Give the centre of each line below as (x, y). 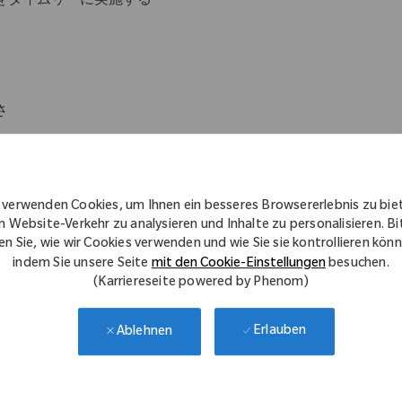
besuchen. (357, 264)
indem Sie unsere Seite (82, 264)
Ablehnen (144, 332)
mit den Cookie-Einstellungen (238, 264)
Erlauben (280, 332)
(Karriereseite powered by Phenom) (201, 283)
